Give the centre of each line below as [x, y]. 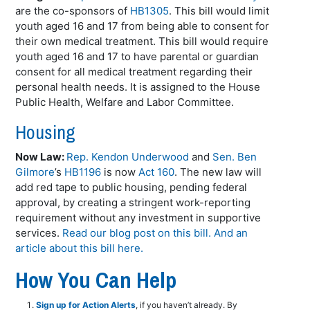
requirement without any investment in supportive [138, 218]
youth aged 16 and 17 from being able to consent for [143, 26]
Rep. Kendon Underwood [128, 157]
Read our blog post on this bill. [137, 233]
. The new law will [218, 172]
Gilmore [35, 172]
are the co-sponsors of [73, 11]
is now [120, 172]
